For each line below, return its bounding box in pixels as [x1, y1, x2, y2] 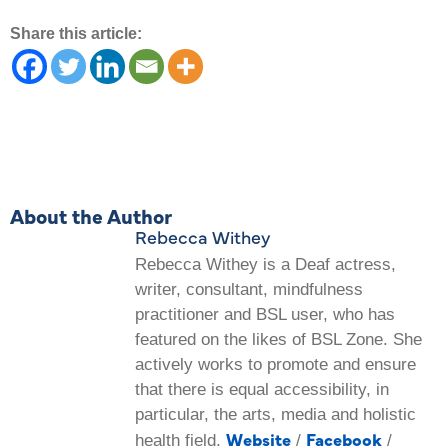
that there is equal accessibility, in [135, 379, 389, 399]
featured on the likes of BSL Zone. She [135, 329, 422, 349]
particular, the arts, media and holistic [135, 404, 416, 424]
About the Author [10, 201, 172, 229]
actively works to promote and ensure [135, 354, 416, 374]
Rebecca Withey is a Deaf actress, [135, 254, 396, 274]
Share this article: [10, 24, 142, 42]
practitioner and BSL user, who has [135, 304, 395, 324]
